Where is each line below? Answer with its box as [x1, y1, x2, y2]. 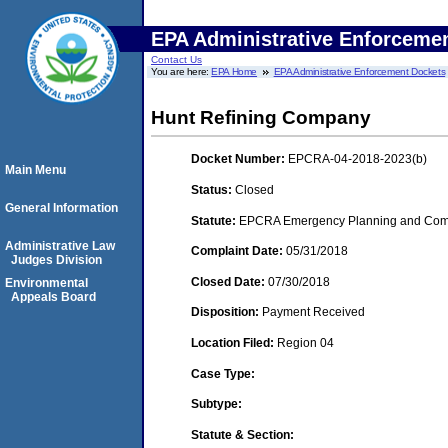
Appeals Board [11, 290, 96, 304]
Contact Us [151, 54, 202, 65]
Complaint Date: [191, 244, 286, 259]
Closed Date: [191, 274, 268, 289]
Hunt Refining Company [151, 107, 371, 128]
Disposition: [191, 305, 262, 320]
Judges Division [11, 253, 102, 267]
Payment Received [262, 305, 365, 320]
